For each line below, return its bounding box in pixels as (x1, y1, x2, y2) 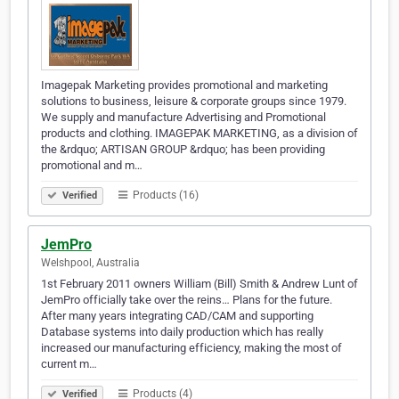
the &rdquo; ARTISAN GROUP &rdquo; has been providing (41, 142, 325, 157)
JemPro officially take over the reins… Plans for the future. (41, 293, 332, 307)
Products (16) (130, 189, 199, 202)
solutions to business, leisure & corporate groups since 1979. (41, 94, 346, 109)
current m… (41, 357, 97, 371)
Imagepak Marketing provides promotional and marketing (41, 78, 328, 93)
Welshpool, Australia (41, 256, 140, 270)
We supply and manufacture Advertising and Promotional (41, 110, 326, 125)
